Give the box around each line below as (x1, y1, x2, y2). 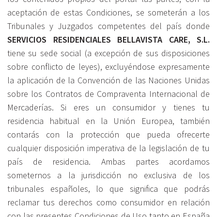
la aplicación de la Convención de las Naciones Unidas (7, 75, 210, 86)
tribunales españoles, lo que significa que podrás (7, 183, 210, 194)
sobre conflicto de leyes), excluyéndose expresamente (7, 61, 210, 72)
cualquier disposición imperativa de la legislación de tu (7, 142, 210, 154)
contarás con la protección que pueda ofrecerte (7, 129, 210, 140)
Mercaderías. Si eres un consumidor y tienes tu (7, 102, 210, 113)
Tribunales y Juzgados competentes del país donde (7, 20, 210, 31)
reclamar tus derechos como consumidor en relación (7, 197, 210, 208)
